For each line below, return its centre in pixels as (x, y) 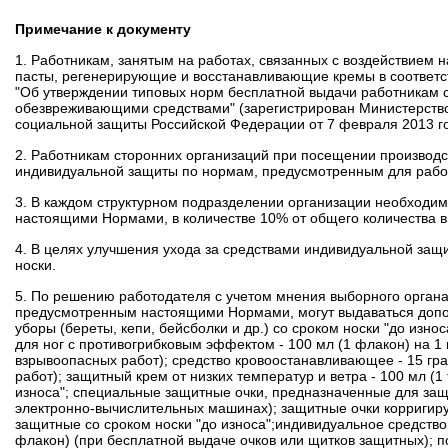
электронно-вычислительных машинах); (146, 408)
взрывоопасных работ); (91, 360)
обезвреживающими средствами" (125, 108)
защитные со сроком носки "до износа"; (145, 424)
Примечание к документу (103, 29)
